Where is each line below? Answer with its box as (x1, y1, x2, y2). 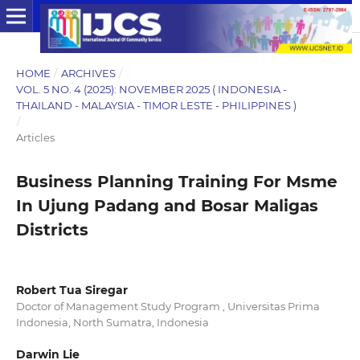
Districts (15, 219, 88, 239)
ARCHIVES (60, 66, 116, 80)
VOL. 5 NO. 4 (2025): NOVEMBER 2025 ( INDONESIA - (15, 82, 287, 96)
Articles (15, 130, 55, 144)
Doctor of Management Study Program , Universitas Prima (15, 299, 320, 313)
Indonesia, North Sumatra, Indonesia (15, 315, 209, 329)
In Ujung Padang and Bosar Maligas (15, 195, 318, 215)
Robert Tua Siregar (15, 282, 128, 297)
